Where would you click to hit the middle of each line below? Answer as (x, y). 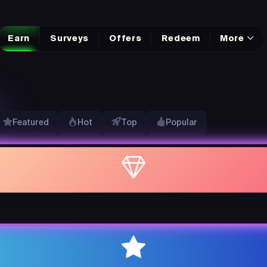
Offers (125, 38)
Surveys (70, 38)
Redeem (181, 38)
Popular (181, 122)
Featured (31, 122)
